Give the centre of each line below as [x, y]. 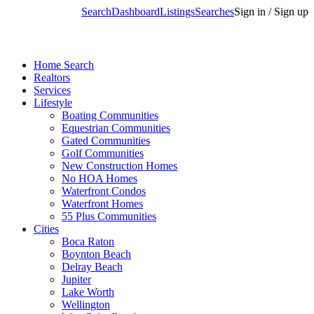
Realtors [52, 77]
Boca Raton [88, 241]
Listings [177, 12]
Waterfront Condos [104, 191]
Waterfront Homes [102, 204]
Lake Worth [88, 292]
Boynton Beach [96, 254]
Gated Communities [106, 141]
